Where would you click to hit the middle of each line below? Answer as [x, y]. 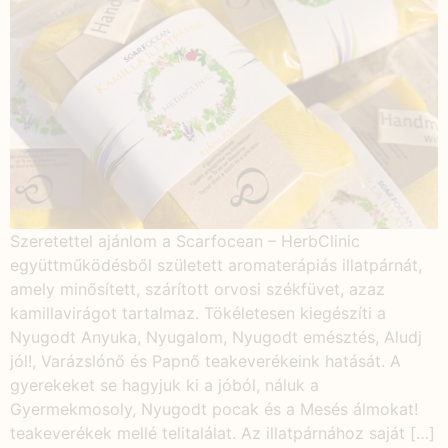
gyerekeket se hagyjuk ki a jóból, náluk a [164, 384]
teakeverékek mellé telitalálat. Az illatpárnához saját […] [222, 432]
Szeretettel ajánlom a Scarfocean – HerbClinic [185, 240]
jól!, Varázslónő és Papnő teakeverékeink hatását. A [205, 360]
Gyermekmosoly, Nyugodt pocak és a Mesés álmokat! [214, 408]
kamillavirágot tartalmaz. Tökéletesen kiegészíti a [198, 312]
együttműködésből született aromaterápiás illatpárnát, [216, 264]
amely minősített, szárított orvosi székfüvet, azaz [197, 288]
